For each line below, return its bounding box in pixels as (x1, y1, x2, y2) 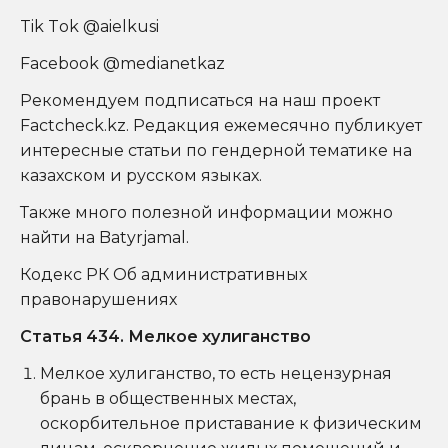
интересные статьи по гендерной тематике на (20, 141, 412, 160)
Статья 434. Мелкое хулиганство (20, 327, 311, 346)
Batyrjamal (99, 228, 186, 247)
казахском (20, 166, 106, 185)
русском (126, 166, 197, 185)
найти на (20, 228, 99, 247)
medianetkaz (120, 54, 225, 73)
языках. (197, 166, 266, 185)
